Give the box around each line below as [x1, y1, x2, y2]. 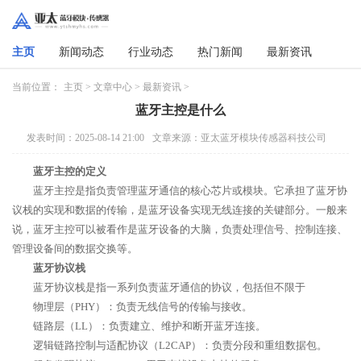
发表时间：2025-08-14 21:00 [27, 132, 144, 143]
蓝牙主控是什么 [135, 103, 226, 117]
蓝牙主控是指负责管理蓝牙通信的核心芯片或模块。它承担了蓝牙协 [33, 185, 347, 197]
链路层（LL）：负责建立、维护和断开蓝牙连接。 [33, 320, 266, 332]
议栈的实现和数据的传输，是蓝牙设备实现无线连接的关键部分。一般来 [12, 204, 347, 216]
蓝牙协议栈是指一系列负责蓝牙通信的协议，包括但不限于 [33, 281, 305, 293]
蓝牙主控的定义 [33, 165, 106, 177]
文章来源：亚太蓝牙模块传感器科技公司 [152, 132, 326, 143]
